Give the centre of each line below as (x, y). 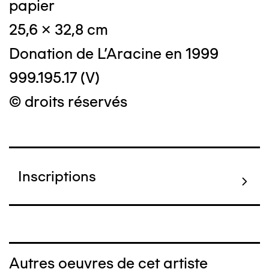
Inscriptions (57, 176)
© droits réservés (68, 101)
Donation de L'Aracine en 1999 (114, 53)
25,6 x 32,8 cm (59, 29)
